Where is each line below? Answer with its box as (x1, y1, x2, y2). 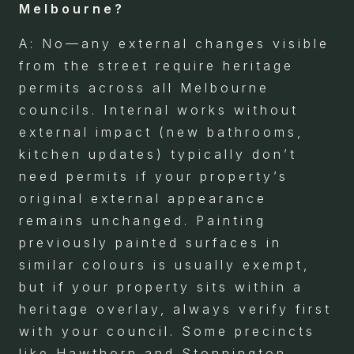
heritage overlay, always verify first (19, 300, 332, 317)
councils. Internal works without (19, 101, 299, 118)
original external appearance (19, 190, 267, 206)
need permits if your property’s (19, 168, 288, 184)
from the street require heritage (19, 57, 294, 73)
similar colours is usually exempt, (19, 256, 310, 273)
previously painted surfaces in (19, 234, 282, 250)
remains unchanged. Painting (19, 212, 266, 228)
